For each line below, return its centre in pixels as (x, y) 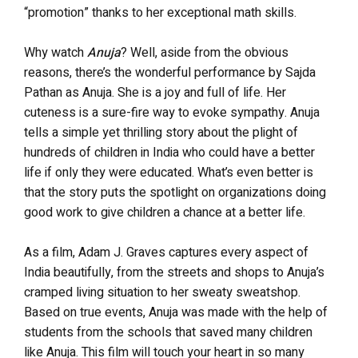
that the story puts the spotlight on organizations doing (175, 192)
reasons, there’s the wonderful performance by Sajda (170, 72)
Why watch (56, 52)
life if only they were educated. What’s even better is (169, 172)
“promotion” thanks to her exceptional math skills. (160, 12)
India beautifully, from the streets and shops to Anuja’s (174, 272)
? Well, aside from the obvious (205, 52)
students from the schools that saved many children (168, 332)
